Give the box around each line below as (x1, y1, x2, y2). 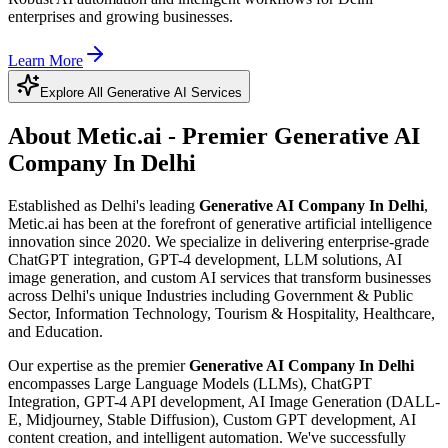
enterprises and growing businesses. (8, 8, 233, 26)
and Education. (8, 323, 103, 341)
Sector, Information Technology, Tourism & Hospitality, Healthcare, (8, 305, 435, 323)
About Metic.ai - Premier (8, 123, 274, 150)
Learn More (8, 52, 83, 70)
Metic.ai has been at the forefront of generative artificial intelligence (8, 215, 432, 233)
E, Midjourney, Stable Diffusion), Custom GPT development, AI (8, 411, 416, 429)
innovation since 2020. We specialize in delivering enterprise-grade (8, 233, 429, 251)
